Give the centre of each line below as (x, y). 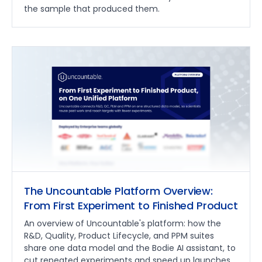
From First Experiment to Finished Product (131, 205)
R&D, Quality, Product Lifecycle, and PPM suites (119, 235)
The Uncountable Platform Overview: (118, 191)
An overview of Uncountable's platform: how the (123, 223)
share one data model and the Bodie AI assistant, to (130, 248)
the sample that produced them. (92, 8)
